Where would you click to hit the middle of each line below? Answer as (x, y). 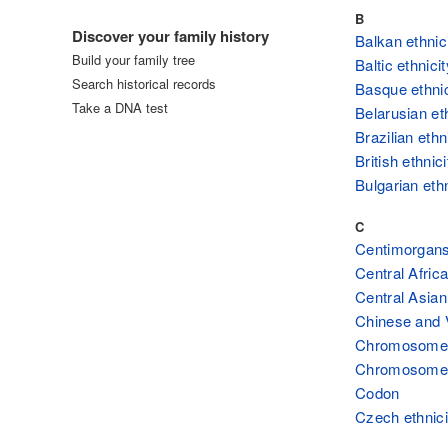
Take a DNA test (120, 107)
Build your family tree (133, 59)
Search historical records (144, 83)
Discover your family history (170, 36)
